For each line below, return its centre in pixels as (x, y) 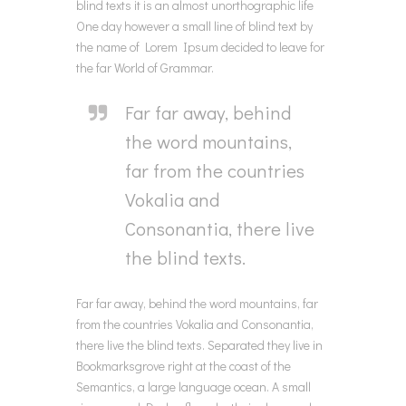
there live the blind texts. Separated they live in (199, 344)
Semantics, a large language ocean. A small (193, 386)
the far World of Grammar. (145, 67)
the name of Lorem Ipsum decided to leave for (200, 46)
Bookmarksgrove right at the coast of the (184, 365)
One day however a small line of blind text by (194, 25)
